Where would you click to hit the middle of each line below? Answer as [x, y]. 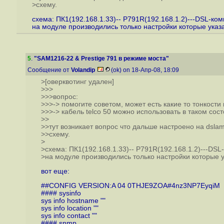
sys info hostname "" [73, 200]
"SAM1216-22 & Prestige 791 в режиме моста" [101, 58]
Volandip [83, 70]
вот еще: [55, 171]
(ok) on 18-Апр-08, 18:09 [146, 70]
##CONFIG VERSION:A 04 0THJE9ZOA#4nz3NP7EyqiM [130, 185]
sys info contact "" [69, 215]
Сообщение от [49, 70]
